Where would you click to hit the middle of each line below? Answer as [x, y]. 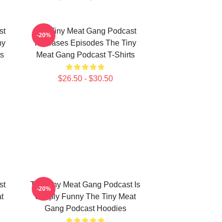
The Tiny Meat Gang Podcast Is [85, 185]
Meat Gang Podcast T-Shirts [85, 55]
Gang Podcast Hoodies [85, 208]
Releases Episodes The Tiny [85, 43]
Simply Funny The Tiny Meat [85, 196]
